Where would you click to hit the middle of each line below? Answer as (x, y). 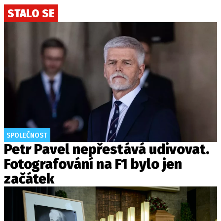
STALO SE (31, 13)
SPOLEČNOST (27, 135)
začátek (29, 179)
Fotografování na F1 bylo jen (93, 164)
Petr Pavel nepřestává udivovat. (107, 149)
